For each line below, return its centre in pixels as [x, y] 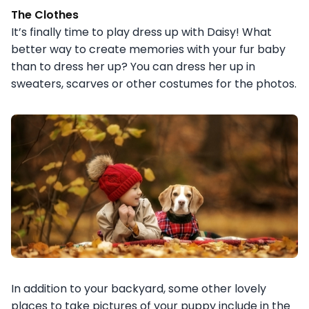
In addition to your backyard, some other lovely [139, 288]
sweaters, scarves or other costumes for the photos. [154, 83]
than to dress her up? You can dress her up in [133, 66]
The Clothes [45, 14]
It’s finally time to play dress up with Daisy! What [141, 32]
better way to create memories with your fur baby [148, 49]
